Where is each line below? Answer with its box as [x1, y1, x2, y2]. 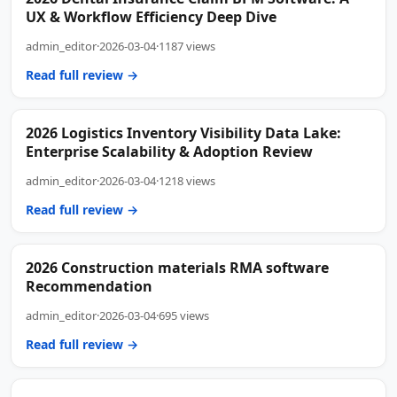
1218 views [159, 172, 215, 189]
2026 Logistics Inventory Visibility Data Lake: [26, 122, 341, 143]
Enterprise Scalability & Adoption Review [26, 141, 313, 161]
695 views [159, 307, 209, 323]
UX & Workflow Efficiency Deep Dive [26, 6, 276, 27]
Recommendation [26, 276, 152, 296]
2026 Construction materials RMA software [26, 257, 329, 277]
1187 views [159, 37, 215, 54]
